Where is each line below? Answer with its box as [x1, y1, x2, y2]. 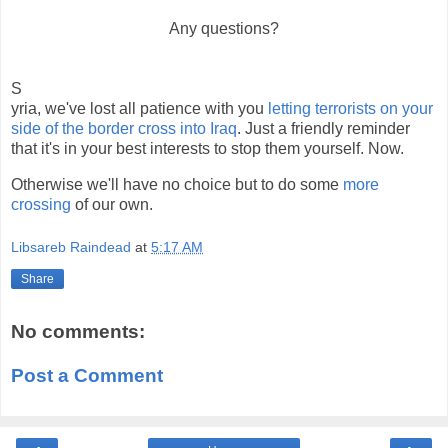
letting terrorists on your [268, 99, 433, 117]
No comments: [11, 321, 145, 343]
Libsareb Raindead [11, 239, 131, 256]
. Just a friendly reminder [237, 119, 410, 137]
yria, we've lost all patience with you [11, 99, 268, 117]
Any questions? [169, 19, 279, 37]
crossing [11, 195, 71, 213]
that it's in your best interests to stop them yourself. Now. [11, 139, 404, 157]
